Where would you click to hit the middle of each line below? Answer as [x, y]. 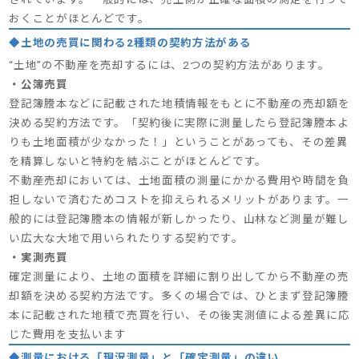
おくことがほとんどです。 [79, 19]
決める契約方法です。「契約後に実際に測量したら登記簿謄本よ [179, 122]
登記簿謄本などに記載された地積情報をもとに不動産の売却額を [179, 103]
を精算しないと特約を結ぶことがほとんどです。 [138, 161]
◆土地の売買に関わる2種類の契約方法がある [130, 42]
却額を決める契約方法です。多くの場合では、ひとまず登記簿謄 [179, 295]
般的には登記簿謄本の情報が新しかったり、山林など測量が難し [179, 218]
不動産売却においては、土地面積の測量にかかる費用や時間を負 [179, 180]
